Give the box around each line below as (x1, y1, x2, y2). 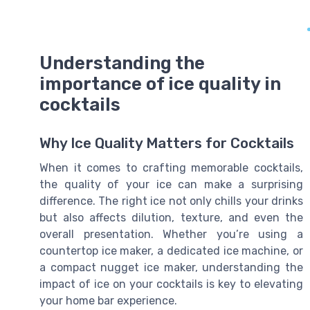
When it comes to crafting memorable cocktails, (39, 161, 303, 174)
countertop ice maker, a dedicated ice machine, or (39, 244, 303, 257)
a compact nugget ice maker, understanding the (39, 260, 303, 274)
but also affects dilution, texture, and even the (39, 210, 303, 224)
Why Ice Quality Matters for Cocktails (39, 134, 294, 152)
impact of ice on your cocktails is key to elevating (39, 277, 303, 291)
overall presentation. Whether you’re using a (39, 227, 303, 241)
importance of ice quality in (39, 73, 281, 94)
